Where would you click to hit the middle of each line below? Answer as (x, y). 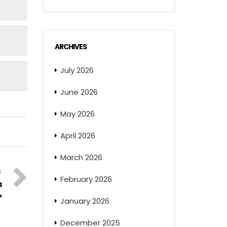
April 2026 (78, 136)
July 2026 (77, 70)
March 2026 (81, 157)
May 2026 (77, 114)
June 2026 (79, 92)
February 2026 (86, 179)
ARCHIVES (70, 47)
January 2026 (85, 201)
